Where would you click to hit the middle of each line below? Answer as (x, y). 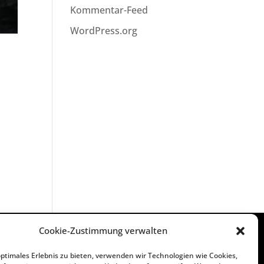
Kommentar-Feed (109, 10)
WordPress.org (104, 31)
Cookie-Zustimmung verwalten (103, 230)
